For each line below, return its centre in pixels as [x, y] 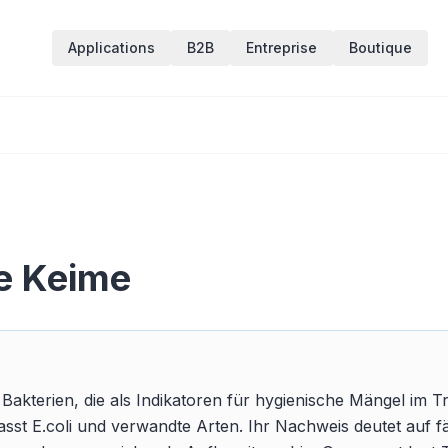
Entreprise [281, 47]
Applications [111, 47]
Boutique [380, 47]
